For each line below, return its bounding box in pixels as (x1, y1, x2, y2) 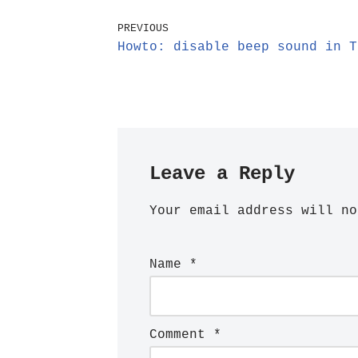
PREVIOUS (117, 22, 169, 34)
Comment (149, 328, 213, 342)
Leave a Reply (149, 163, 295, 185)
